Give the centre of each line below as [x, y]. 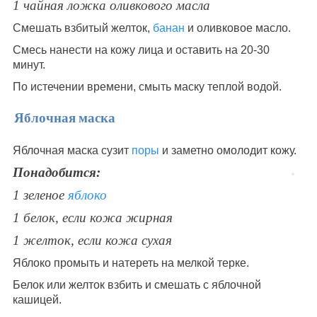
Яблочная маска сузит [72, 150]
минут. [29, 65]
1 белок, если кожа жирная [92, 217]
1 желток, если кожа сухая [92, 240]
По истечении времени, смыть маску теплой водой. [147, 87]
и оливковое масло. [239, 28]
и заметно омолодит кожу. [227, 150]
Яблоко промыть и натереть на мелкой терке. [131, 263]
